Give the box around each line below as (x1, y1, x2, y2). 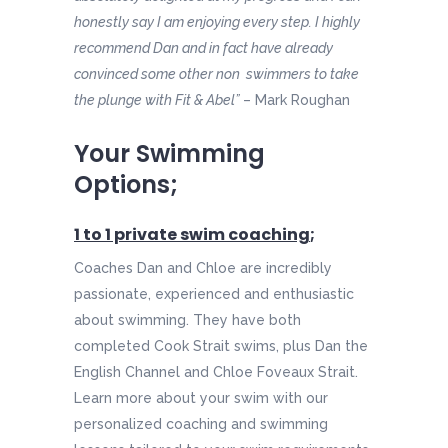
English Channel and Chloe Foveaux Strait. (74, 364, 358, 381)
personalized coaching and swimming (74, 416, 328, 433)
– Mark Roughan (243, 92, 350, 109)
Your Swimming (74, 137, 265, 171)
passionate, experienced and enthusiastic (74, 286, 354, 303)
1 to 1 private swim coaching (74, 223, 310, 247)
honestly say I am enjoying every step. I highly (74, 14, 360, 31)
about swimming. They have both (74, 312, 301, 329)
